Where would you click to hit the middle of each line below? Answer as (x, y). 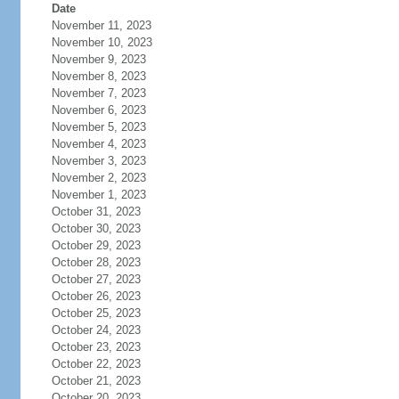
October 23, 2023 (96, 347)
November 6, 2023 (98, 110)
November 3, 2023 (98, 161)
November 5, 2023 (98, 127)
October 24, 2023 (96, 330)
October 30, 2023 (96, 228)
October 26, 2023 (96, 296)
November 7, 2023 (98, 93)
